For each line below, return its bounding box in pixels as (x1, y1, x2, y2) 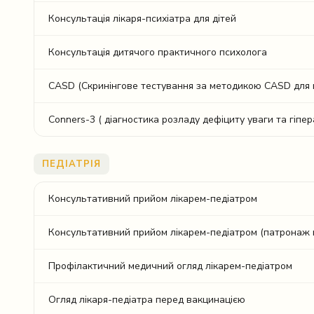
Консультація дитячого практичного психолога (48, 46, 267, 59)
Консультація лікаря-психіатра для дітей (48, 12, 236, 25)
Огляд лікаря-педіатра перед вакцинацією (48, 293, 245, 306)
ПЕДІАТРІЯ (42, 158, 102, 170)
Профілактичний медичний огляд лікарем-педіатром (48, 259, 292, 273)
